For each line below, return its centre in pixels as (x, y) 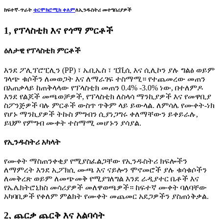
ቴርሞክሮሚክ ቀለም (54, 10)
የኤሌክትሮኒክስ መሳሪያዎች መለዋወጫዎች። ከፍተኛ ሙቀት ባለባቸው (105, 188)
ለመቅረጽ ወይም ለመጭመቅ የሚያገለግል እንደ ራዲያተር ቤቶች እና (101, 179)
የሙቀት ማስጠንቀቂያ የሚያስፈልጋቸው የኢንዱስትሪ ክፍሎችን (96, 161)
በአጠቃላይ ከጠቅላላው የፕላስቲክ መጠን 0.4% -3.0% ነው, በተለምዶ (103, 88)
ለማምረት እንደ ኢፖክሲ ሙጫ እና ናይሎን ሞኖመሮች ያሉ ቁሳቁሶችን (105, 170)
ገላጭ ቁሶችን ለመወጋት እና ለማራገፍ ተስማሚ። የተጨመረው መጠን (105, 79)
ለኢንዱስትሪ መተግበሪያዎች (103, 10)
